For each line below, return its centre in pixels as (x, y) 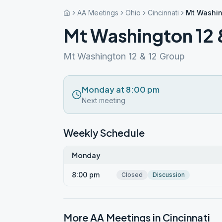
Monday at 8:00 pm (121, 89)
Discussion (169, 175)
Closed (132, 175)
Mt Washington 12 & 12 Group (124, 56)
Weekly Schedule (104, 133)
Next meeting (104, 100)
